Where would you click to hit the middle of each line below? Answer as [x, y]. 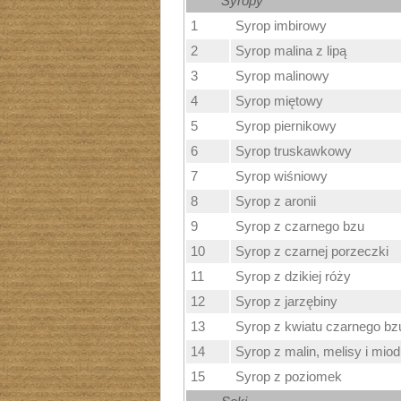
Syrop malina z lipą [290, 51]
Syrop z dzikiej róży [293, 277]
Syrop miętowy [279, 101]
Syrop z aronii [275, 201]
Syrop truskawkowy [293, 151]
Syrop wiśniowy [281, 176]
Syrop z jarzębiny [286, 302]
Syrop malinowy [282, 76]
